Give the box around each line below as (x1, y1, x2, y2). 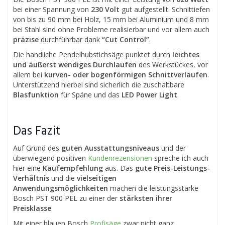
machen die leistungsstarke (108, 183, 198, 193)
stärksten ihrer (120, 193, 172, 203)
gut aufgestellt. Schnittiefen (120, 4, 210, 14)
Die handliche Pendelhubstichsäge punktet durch (13, 49, 172, 59)
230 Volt (91, 4, 120, 14)
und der (159, 143, 186, 153)
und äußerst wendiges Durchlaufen (13, 59, 137, 69)
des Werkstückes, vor (137, 59, 208, 69)
